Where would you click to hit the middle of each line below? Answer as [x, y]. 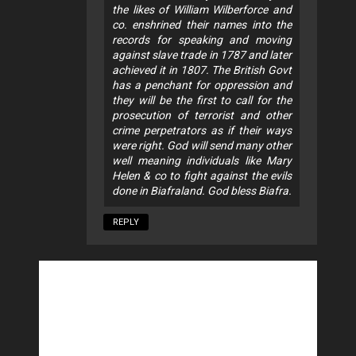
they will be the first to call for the [202, 101]
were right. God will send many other [202, 146]
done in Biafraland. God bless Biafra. [202, 191]
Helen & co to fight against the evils [202, 176]
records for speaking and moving [202, 40]
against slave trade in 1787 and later [202, 55]
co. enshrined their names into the [202, 25]
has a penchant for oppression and [202, 85]
